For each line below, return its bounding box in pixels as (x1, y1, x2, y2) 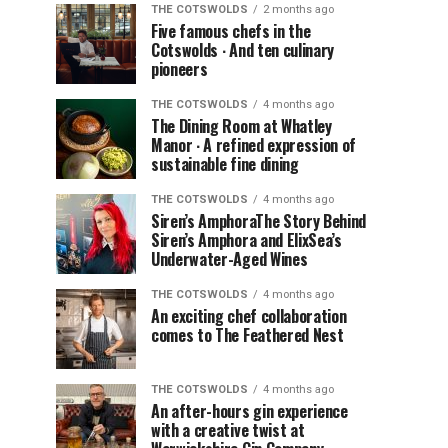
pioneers (151, 56, 208, 81)
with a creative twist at (151, 417, 305, 442)
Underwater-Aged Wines (151, 246, 308, 271)
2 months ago (263, 2, 334, 16)
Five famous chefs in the (151, 18, 311, 43)
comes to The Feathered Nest (151, 322, 344, 347)
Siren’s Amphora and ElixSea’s (151, 227, 342, 252)
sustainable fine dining (151, 151, 299, 176)
